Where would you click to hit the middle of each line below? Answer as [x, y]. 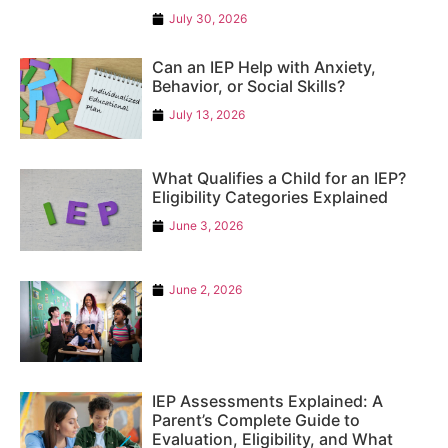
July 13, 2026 [207, 114]
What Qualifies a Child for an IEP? [279, 178]
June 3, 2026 [206, 226]
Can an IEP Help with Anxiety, [264, 66]
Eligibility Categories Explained [270, 197]
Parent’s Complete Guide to [256, 420]
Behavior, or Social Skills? [249, 85]
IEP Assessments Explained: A [268, 401]
